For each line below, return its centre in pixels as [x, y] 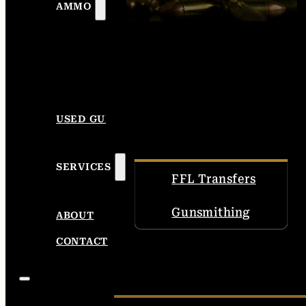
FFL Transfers [214, 178]
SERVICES [84, 167]
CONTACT [82, 241]
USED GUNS [88, 119]
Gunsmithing [211, 212]
